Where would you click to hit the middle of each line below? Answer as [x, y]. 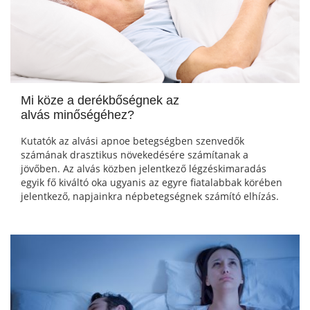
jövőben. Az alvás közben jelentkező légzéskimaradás [144, 169]
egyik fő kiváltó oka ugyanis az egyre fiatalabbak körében [152, 183]
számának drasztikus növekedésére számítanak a [135, 155]
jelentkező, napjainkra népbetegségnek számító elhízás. [150, 197]
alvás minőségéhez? [77, 115]
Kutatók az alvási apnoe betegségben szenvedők [133, 141]
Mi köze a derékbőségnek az [100, 101]
